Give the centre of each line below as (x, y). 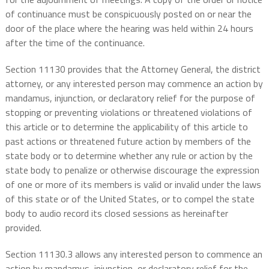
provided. (23, 228)
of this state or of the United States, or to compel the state (130, 199)
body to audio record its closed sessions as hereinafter (116, 213)
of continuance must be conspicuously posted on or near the (128, 14)
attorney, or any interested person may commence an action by (134, 84)
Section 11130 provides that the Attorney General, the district (133, 69)
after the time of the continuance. (75, 43)
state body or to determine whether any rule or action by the (129, 156)
